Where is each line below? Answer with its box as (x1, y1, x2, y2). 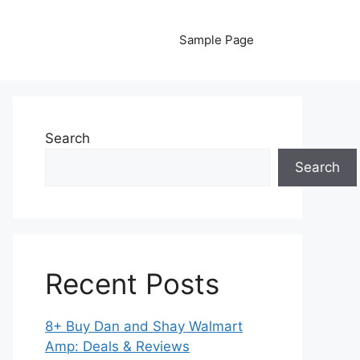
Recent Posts (45, 267, 219, 301)
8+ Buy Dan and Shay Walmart (45, 318, 243, 334)
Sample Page (179, 32, 254, 47)
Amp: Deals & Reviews (45, 338, 190, 354)
